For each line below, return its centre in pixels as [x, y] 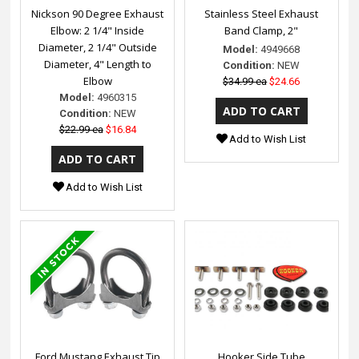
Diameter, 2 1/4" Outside [97, 47]
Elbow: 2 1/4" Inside [98, 30]
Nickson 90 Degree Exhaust [98, 13]
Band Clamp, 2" [262, 30]
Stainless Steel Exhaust [262, 13]
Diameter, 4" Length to [97, 64]
